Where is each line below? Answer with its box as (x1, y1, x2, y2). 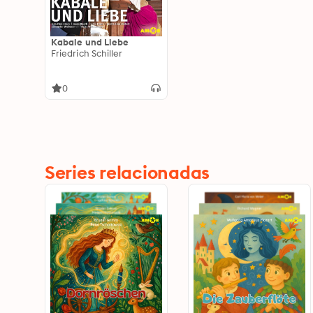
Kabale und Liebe (51, 36, 129, 48)
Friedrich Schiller (51, 48, 123, 59)
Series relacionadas (45, 161, 210, 184)
